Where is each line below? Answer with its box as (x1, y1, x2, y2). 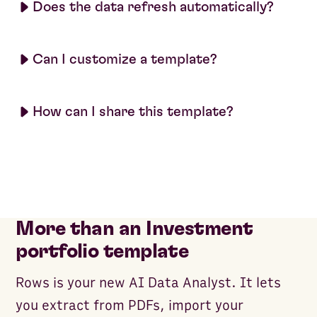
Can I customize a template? (33, 52, 218, 67)
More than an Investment (16, 219, 253, 239)
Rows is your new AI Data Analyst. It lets (16, 274, 282, 292)
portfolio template (16, 241, 189, 262)
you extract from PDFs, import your (16, 296, 244, 314)
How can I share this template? (33, 104, 234, 119)
